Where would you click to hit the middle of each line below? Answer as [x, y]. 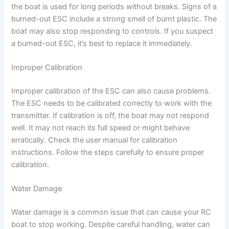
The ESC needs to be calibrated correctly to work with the [112, 104]
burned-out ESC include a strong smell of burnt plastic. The [114, 19]
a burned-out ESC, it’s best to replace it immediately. [102, 43]
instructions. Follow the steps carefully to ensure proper [108, 153]
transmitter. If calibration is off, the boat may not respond [110, 116]
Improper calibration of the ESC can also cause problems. [111, 91]
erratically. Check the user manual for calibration [95, 140]
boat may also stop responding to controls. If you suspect [112, 31]
